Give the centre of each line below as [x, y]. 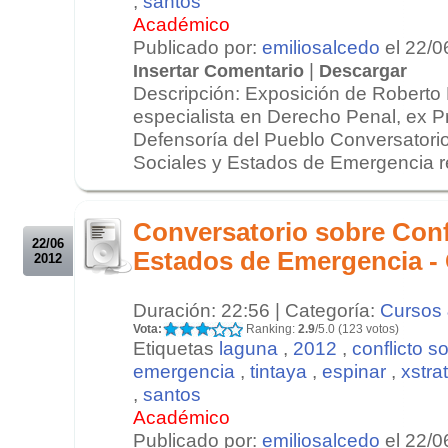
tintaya [278, 370]
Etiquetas [176, 347]
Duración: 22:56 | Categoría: [256, 309]
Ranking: [270, 328]
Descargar [363, 70]
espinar [354, 370]
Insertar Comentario [218, 70]
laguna [248, 347]
